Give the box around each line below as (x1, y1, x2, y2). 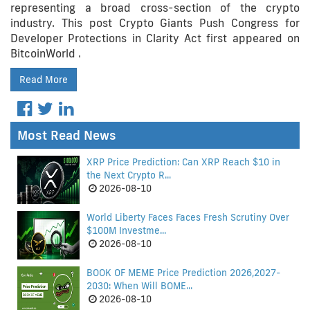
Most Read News (17, 127, 116, 143)
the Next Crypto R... (86, 169, 171, 181)
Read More (19, 73, 68, 86)
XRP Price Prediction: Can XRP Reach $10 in (86, 156, 280, 168)
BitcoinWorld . (10, 46, 81, 60)
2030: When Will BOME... (86, 280, 192, 292)
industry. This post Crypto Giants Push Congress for (10, 16, 300, 30)
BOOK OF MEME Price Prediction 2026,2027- (86, 266, 280, 279)
